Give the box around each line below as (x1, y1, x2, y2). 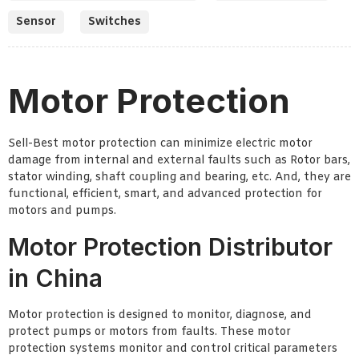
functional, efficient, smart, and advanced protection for (8, 187, 322, 203)
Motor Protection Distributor (8, 232, 333, 261)
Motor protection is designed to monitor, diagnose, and (8, 307, 312, 323)
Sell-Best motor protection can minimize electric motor (8, 136, 313, 152)
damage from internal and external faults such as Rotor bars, (8, 153, 350, 169)
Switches (88, 14, 141, 30)
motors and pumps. (8, 204, 116, 220)
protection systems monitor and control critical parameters (8, 341, 337, 357)
